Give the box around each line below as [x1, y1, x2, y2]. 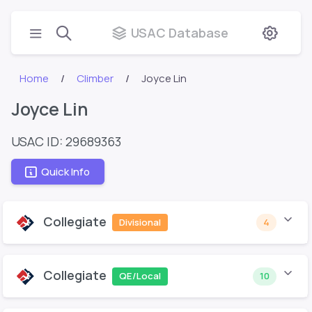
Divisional [118, 216, 161, 229]
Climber [77, 71, 114, 86]
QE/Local [118, 270, 161, 283]
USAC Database [131, 24, 228, 41]
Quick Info [40, 164, 91, 179]
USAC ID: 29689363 [11, 133, 121, 150]
